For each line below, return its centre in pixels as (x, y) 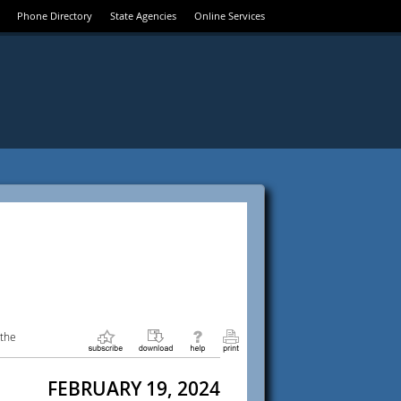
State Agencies (143, 16)
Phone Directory (55, 16)
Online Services (230, 16)
